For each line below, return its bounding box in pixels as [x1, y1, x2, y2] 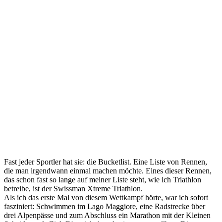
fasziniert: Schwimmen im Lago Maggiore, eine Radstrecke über [4, 202, 205, 211]
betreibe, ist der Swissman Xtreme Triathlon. [4, 184, 143, 193]
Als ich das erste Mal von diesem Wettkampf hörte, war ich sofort [4, 193, 208, 202]
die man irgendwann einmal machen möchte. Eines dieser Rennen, [4, 166, 212, 175]
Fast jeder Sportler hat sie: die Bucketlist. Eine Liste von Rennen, [4, 157, 207, 166]
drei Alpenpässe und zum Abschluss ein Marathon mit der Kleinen [4, 211, 211, 220]
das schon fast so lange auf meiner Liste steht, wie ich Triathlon [4, 175, 201, 184]
